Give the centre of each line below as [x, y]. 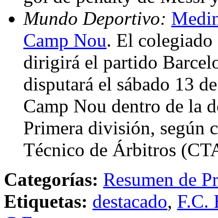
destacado [130, 201]
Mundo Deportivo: [97, 18]
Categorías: [51, 179]
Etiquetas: [46, 201]
